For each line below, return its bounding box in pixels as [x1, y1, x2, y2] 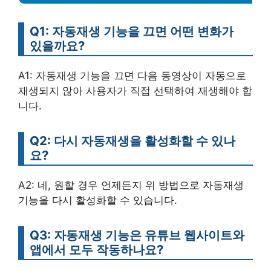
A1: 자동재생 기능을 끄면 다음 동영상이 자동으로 [18, 70, 246, 82]
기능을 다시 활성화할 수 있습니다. [18, 194, 177, 207]
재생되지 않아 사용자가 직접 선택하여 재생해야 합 [18, 85, 252, 97]
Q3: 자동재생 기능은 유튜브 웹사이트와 [30, 227, 244, 243]
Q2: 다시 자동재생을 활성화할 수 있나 [30, 133, 235, 149]
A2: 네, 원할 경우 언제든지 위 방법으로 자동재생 [18, 179, 244, 192]
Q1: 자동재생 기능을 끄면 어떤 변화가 [30, 24, 233, 39]
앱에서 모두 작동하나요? [30, 242, 163, 258]
